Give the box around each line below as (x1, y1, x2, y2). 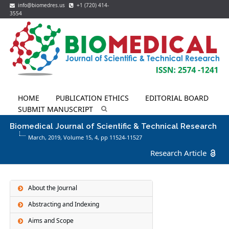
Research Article (150, 147, 207, 158)
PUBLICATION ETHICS (56, 93, 129, 103)
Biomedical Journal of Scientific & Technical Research (10, 121, 217, 131)
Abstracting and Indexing (28, 200, 100, 209)
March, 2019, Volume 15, (28, 133, 95, 141)
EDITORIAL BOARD (145, 93, 209, 103)
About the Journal (28, 184, 78, 193)
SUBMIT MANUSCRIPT (18, 104, 94, 114)
